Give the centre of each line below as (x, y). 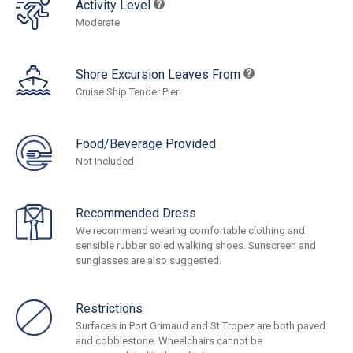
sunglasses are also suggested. (149, 261)
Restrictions (109, 309)
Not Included (105, 162)
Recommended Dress (136, 214)
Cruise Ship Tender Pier (127, 92)
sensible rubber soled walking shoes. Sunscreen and (196, 246)
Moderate (98, 23)
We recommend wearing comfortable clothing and (190, 231)
